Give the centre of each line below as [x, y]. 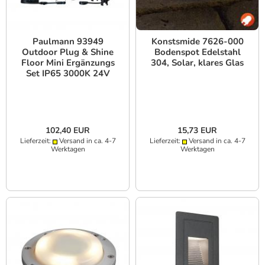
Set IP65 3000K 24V [68, 74]
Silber [68, 84]
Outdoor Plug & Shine [68, 52]
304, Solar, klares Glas [197, 63]
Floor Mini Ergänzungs [68, 63]
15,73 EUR [197, 131]
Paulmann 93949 [68, 42]
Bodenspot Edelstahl [197, 52]
